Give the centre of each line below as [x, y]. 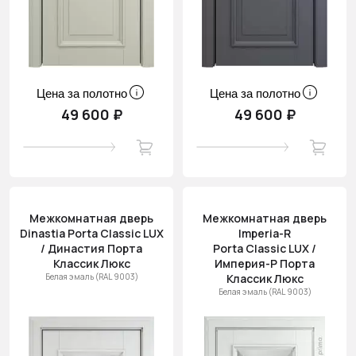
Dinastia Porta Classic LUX [91, 233]
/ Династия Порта [91, 248]
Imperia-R [265, 233]
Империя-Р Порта [265, 263]
